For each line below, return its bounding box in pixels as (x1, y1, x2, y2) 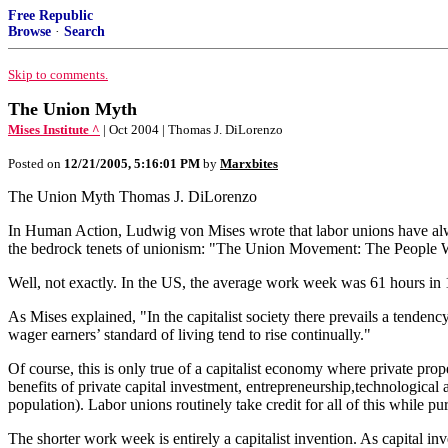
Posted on (8, 156, 64, 171)
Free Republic (8, 8, 93, 23)
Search (64, 24, 105, 39)
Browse (8, 24, 51, 39)
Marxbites (220, 156, 278, 171)
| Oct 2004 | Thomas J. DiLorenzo (103, 122, 283, 137)
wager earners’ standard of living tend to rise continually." (8, 326, 371, 343)
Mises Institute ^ (8, 122, 100, 137)
